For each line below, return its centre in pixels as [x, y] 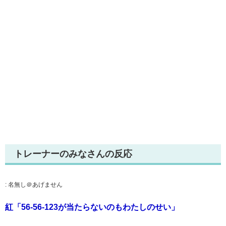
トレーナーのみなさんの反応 [73, 154]
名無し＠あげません [35, 184]
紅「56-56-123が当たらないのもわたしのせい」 [92, 207]
